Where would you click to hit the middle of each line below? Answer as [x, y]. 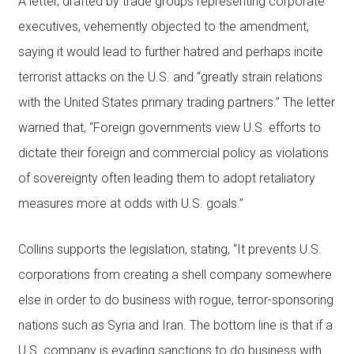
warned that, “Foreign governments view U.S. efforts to [169, 128]
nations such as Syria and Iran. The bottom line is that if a [175, 325]
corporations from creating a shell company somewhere [175, 275]
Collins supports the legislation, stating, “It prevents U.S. [169, 249]
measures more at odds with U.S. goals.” [130, 203]
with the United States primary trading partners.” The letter [176, 102]
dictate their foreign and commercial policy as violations [173, 153]
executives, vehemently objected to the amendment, [163, 26]
